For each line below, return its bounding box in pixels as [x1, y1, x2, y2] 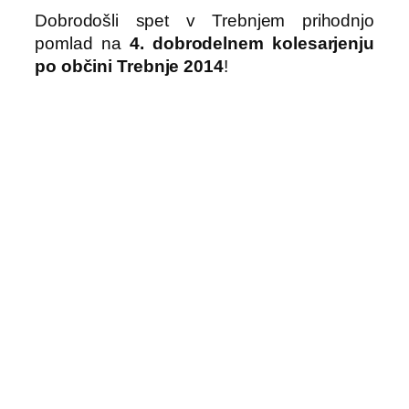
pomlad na [35, 34, 130, 54]
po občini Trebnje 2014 [35, 57, 224, 77]
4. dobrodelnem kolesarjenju [129, 34, 374, 54]
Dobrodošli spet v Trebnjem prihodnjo [35, 11, 374, 31]
